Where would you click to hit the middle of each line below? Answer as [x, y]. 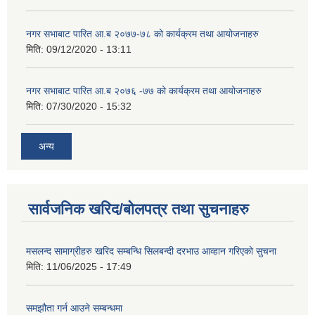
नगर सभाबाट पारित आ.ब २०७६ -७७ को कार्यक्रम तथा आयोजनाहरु [144, 91]
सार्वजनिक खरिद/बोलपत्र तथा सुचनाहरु [139, 209]
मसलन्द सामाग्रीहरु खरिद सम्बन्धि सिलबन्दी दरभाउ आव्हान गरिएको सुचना [151, 251]
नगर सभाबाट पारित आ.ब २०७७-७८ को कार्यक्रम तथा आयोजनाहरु [142, 34]
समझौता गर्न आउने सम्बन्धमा [74, 308]
